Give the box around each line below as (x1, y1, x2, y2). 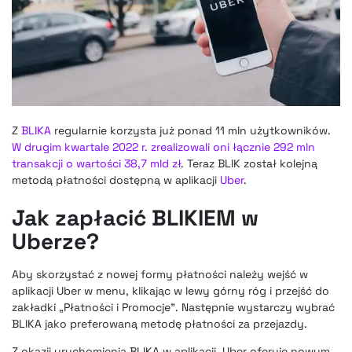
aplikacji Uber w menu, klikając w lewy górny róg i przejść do (12, 284, 329, 299)
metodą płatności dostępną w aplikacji (12, 173, 220, 188)
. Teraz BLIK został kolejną (181, 156, 317, 171)
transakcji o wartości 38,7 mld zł (12, 156, 181, 171)
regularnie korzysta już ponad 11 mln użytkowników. (51, 123, 331, 138)
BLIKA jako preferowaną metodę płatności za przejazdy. (12, 317, 307, 332)
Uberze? (12, 227, 99, 256)
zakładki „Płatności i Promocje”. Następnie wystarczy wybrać (12, 300, 335, 315)
